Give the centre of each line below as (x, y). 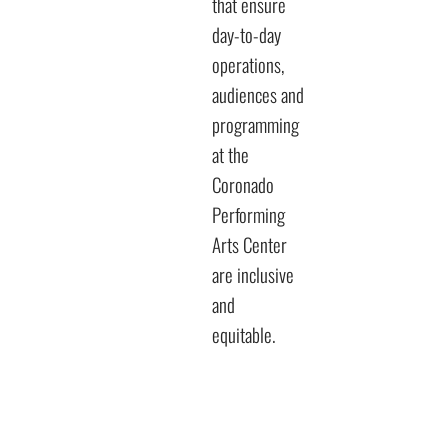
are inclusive (253, 274)
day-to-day (246, 34)
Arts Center (249, 244)
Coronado (243, 184)
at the (230, 154)
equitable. (246, 334)
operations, (248, 64)
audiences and (258, 94)
